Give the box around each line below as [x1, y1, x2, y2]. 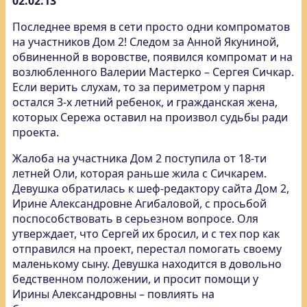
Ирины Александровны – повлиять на [12, 286, 214, 302]
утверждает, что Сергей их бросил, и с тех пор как [12, 226, 280, 241]
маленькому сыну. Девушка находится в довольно [12, 256, 282, 271]
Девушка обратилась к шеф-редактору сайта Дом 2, [12, 181, 289, 196]
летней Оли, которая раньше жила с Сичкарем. [12, 166, 267, 181]
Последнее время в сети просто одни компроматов [12, 19, 290, 34]
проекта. [12, 125, 59, 140]
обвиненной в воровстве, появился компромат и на [12, 49, 293, 64]
